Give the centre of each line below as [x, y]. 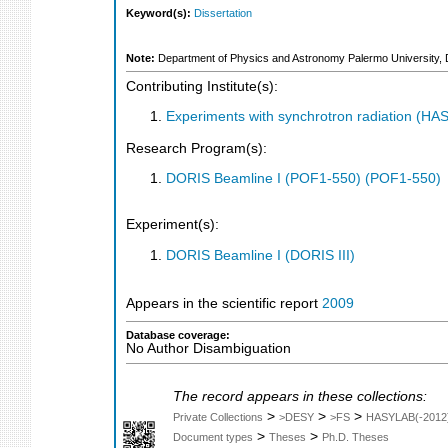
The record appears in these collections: [300, 397]
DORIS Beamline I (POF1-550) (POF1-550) [303, 179]
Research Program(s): [196, 148]
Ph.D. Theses [355, 437]
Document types [213, 437]
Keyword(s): [160, 13]
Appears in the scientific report [224, 304]
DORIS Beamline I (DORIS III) [260, 255]
